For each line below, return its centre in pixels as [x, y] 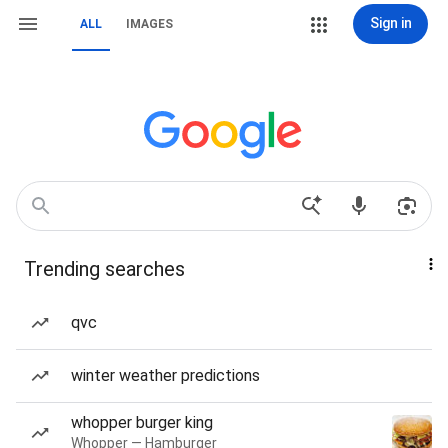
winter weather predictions [165, 375]
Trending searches [104, 269]
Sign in [390, 23]
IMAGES [149, 24]
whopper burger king [142, 422]
